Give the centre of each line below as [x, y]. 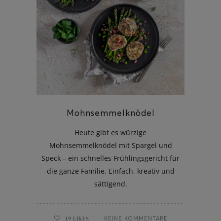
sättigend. [110, 184]
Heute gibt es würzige [110, 132]
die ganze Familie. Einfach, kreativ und [110, 171]
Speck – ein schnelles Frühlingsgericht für [110, 158]
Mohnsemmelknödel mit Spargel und [110, 145]
